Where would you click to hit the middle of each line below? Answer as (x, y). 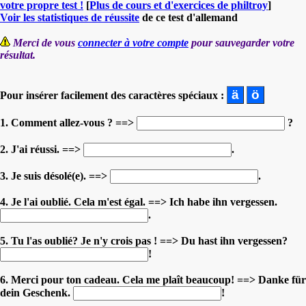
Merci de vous (45, 42)
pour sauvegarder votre (241, 42)
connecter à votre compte (133, 42)
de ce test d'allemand (189, 17)
